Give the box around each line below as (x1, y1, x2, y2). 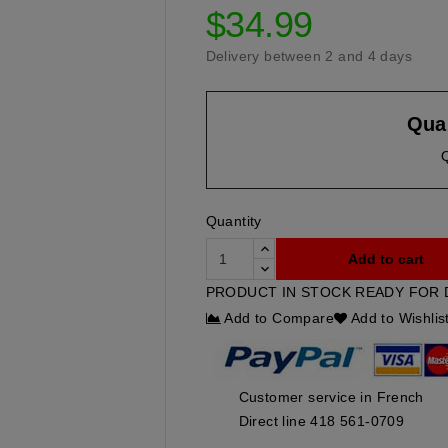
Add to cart (347, 251, 424, 268)
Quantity (205, 213, 262, 230)
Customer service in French (238, 388, 424, 405)
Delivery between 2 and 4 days (205, 48, 413, 65)
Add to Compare (224, 309, 334, 326)
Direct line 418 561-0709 (238, 412, 405, 429)
